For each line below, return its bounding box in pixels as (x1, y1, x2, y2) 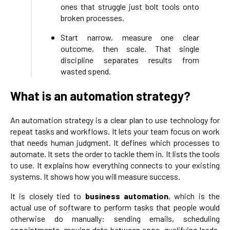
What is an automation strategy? (10, 88, 190, 103)
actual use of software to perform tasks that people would (10, 202, 220, 212)
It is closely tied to (10, 190, 85, 201)
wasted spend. (61, 66, 111, 76)
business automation (85, 190, 169, 201)
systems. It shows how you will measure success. (10, 171, 180, 181)
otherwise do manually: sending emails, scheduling (10, 213, 220, 223)
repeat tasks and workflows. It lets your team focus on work (10, 126, 220, 136)
